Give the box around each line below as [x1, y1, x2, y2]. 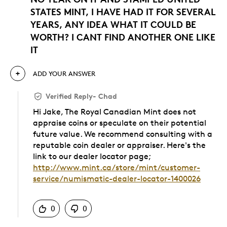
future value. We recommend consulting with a [33, 129, 212, 139]
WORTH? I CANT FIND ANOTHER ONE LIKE [30, 31, 215, 43]
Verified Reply [46, 92, 93, 101]
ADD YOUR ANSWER [33, 69, 95, 78]
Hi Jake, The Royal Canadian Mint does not [33, 107, 196, 117]
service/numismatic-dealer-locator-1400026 [33, 174, 201, 184]
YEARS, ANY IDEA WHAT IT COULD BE [30, 18, 196, 30]
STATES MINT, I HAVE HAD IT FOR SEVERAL [30, 6, 216, 18]
